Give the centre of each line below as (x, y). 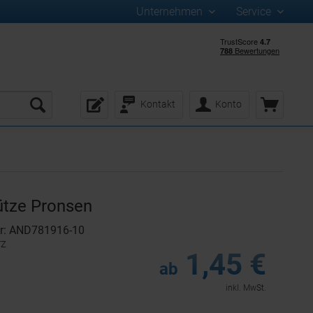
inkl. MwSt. (246, 288)
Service (255, 12)
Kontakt (158, 104)
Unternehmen (171, 12)
